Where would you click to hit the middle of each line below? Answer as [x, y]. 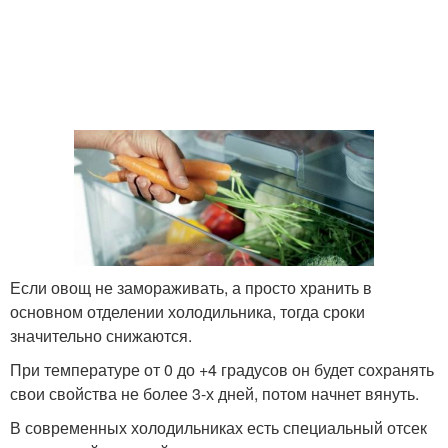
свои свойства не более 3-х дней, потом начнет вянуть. [214, 394]
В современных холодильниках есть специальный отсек [218, 428]
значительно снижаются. [101, 336]
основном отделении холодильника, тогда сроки [187, 312]
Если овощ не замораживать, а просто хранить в [191, 288]
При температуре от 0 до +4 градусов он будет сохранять [222, 370]
